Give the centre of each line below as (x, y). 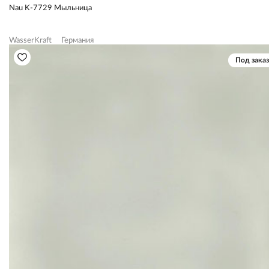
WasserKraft (30, 40)
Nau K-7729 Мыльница (50, 8)
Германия (77, 40)
